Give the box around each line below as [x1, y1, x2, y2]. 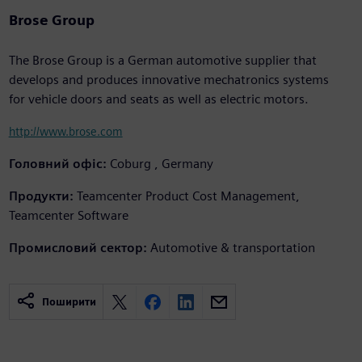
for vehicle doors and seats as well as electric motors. [8, 91, 309, 107]
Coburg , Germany [109, 156, 213, 172]
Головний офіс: [8, 156, 107, 172]
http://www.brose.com [8, 124, 123, 139]
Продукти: [8, 188, 74, 204]
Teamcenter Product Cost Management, [76, 188, 300, 204]
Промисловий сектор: [8, 240, 147, 256]
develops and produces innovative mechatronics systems [8, 72, 329, 88]
